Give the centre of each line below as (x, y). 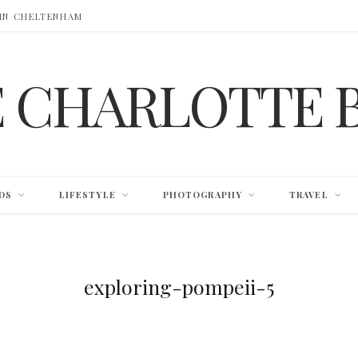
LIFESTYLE (87, 195)
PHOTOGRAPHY (202, 195)
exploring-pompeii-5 (179, 286)
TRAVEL (309, 195)
